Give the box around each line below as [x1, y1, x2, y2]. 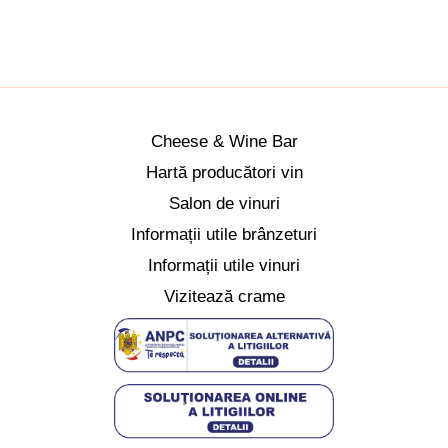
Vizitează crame [163, 286, 285, 306]
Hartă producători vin [145, 162, 303, 182]
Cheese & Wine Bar [150, 131, 298, 151]
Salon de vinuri [168, 193, 280, 213]
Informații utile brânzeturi [131, 224, 317, 244]
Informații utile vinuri [148, 255, 300, 275]
